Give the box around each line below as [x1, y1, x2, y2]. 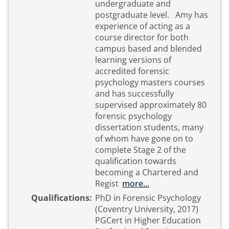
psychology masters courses [95, 77, 205, 88]
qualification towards [95, 155, 176, 167]
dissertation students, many [95, 122, 203, 133]
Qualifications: [31, 192, 92, 203]
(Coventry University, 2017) [95, 203, 200, 215]
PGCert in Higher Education [95, 215, 201, 226]
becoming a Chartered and [95, 167, 198, 178]
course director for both [95, 32, 189, 43]
